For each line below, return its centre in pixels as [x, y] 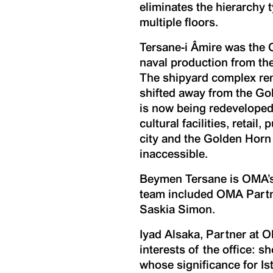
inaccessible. [174, 154]
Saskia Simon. [177, 209]
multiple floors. [179, 22]
